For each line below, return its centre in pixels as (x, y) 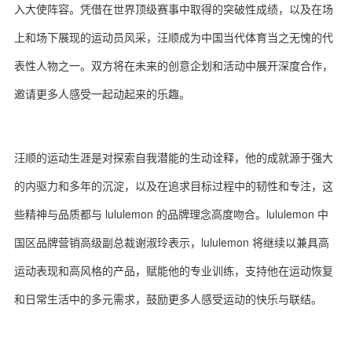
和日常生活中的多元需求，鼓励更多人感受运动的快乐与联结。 (168, 299)
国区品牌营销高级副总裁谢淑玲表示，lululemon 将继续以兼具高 (172, 242)
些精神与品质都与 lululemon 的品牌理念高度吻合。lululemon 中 (171, 214)
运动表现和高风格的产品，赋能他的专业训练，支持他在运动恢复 (174, 270)
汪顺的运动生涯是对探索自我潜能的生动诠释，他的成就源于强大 (174, 157)
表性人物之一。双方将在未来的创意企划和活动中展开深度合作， (174, 65)
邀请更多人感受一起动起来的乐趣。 (102, 93)
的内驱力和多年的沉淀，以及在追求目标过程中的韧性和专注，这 (174, 185)
